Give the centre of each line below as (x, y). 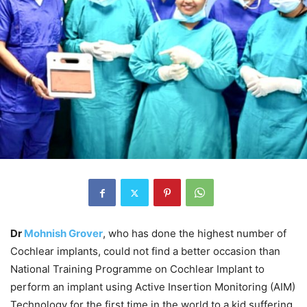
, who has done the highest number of (195, 234)
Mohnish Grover (63, 234)
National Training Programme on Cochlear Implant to (137, 269)
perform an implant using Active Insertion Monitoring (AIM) (153, 287)
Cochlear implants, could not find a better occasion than (145, 251)
